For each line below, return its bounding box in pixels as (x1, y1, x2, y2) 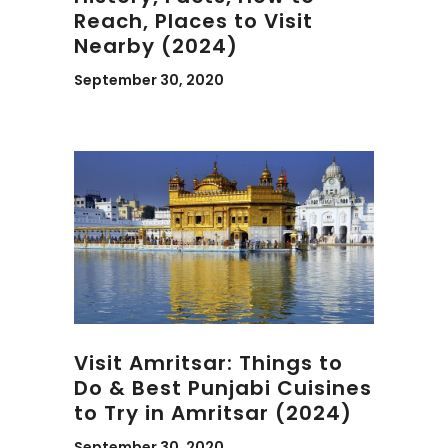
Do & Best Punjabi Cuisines (74, 373, 372, 402)
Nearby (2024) (74, 32, 238, 60)
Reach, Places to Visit (74, 7, 313, 35)
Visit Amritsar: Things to (74, 348, 343, 377)
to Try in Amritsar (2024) (74, 398, 352, 427)
